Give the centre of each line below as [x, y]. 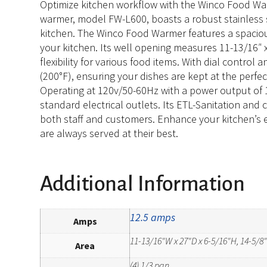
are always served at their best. [109, 133]
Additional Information [142, 184]
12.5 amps [153, 217]
